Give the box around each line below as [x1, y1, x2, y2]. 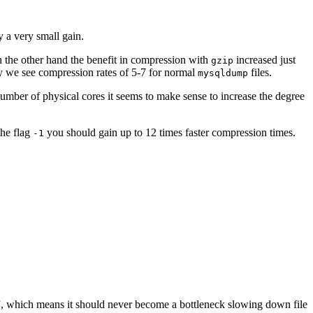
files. [248, 66, 272, 79]
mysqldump [198, 68, 248, 79]
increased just [233, 54, 296, 66]
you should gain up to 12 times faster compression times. [44, 126, 296, 139]
